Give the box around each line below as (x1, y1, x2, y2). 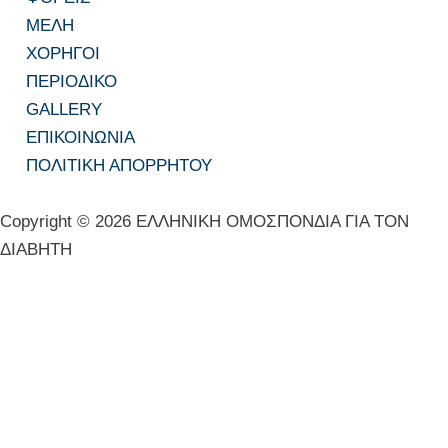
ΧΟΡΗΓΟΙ (26, 44, 101, 64)
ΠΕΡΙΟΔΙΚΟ (26, 72, 118, 92)
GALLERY (26, 100, 103, 120)
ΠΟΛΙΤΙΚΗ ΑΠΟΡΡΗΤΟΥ (26, 156, 213, 176)
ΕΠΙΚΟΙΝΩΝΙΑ (26, 128, 136, 148)
